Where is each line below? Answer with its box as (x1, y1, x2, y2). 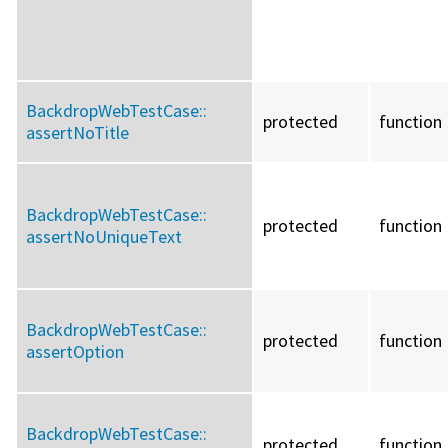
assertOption (26, 340, 124, 364)
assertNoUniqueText (26, 225, 182, 249)
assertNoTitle (26, 121, 129, 145)
